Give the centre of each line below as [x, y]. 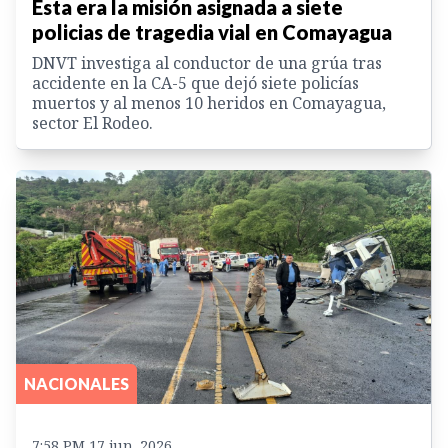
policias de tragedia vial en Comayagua [212, 32]
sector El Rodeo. [92, 123]
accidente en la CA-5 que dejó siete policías [195, 83]
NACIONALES [76, 383]
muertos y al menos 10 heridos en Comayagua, [209, 103]
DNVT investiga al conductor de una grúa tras [207, 63]
